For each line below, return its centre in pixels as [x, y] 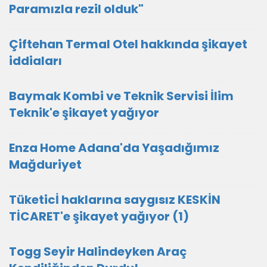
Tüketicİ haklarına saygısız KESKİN [115, 200]
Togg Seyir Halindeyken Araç [98, 252]
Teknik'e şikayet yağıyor [84, 113]
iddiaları [35, 61]
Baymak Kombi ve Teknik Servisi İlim [121, 96]
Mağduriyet [45, 164]
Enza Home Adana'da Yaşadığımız [114, 148]
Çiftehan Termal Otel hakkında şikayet [128, 44]
